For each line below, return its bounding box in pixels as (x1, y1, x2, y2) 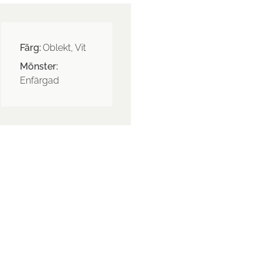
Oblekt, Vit (42, 42, 86, 54)
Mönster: (19, 61, 58, 73)
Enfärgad (19, 75, 59, 87)
